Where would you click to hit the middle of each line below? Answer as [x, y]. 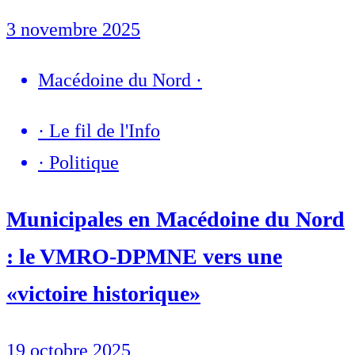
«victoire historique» [103, 293]
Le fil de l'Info [105, 130]
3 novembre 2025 [73, 29]
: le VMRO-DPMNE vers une [144, 256]
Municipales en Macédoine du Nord [176, 219]
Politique [84, 162]
